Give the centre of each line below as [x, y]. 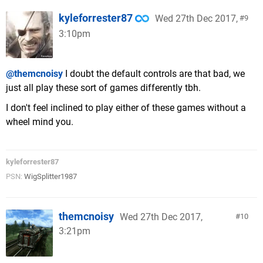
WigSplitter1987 [50, 176]
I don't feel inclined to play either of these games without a [126, 108]
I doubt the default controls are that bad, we [154, 74]
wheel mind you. [40, 122]
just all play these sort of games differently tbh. [103, 88]
